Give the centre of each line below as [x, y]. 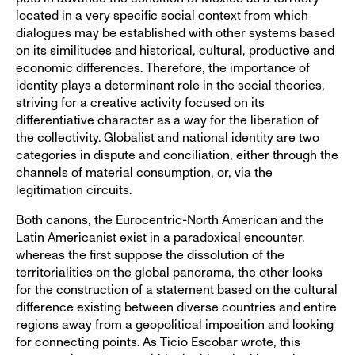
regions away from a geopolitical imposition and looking [175, 324]
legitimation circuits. [74, 190]
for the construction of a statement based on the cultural [177, 290]
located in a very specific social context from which [162, 15]
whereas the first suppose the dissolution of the [150, 255]
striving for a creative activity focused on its [140, 103]
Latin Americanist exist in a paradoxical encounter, [160, 237]
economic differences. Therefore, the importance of [163, 68]
